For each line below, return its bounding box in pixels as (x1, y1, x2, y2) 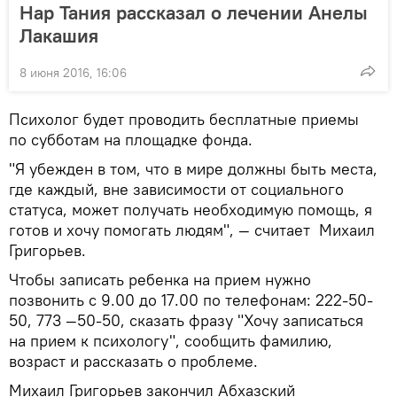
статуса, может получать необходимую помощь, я (9, 198, 372, 220)
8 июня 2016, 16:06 (19, 64, 127, 81)
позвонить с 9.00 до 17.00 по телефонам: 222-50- (9, 289, 373, 310)
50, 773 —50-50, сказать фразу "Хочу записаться (9, 309, 363, 331)
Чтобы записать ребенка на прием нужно (9, 269, 311, 290)
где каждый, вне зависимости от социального (9, 178, 344, 199)
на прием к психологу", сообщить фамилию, (9, 330, 332, 351)
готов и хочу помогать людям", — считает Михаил (9, 219, 375, 240)
